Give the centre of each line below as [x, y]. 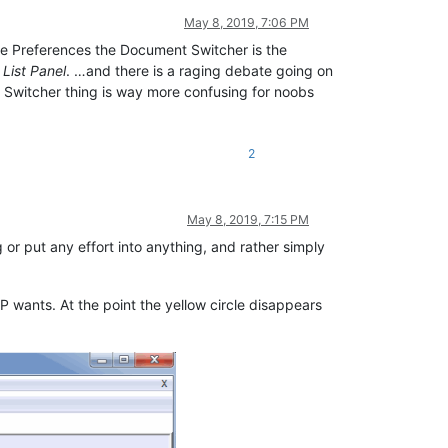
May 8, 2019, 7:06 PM [246, 23]
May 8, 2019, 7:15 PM [248, 220]
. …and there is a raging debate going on [199, 71]
